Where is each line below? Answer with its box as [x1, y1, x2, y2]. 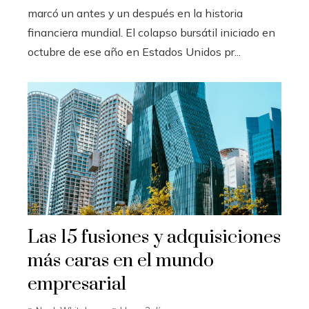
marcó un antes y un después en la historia [28, 6, 243, 21]
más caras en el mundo [28, 248, 214, 272]
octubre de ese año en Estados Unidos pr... [28, 45, 241, 59]
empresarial [28, 272, 126, 296]
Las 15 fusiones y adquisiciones [28, 225, 281, 249]
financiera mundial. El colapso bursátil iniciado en [28, 26, 275, 40]
